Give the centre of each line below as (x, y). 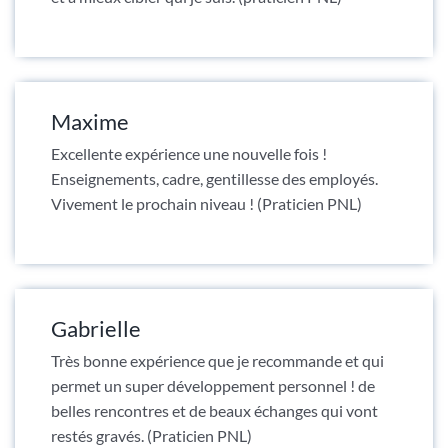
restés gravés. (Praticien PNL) (151, 435)
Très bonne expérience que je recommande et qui (217, 360)
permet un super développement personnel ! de (212, 385)
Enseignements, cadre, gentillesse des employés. (214, 178)
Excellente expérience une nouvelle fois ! (188, 153)
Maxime (89, 121)
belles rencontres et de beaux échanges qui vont (214, 410)
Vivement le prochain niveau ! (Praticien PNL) (206, 203)
